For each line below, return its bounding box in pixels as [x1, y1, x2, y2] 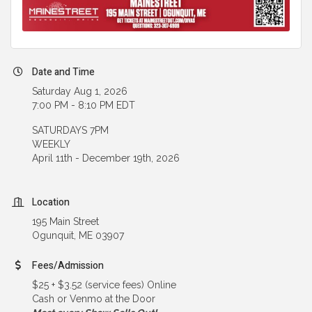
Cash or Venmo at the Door [32, 292, 155, 304]
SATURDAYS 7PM [32, 124, 109, 136]
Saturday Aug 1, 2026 [32, 85, 127, 97]
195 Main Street [32, 215, 99, 227]
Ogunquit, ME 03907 [32, 229, 124, 241]
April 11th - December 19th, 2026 [32, 152, 180, 164]
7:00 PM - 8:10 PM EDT [32, 99, 135, 111]
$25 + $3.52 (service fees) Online [32, 279, 176, 290]
